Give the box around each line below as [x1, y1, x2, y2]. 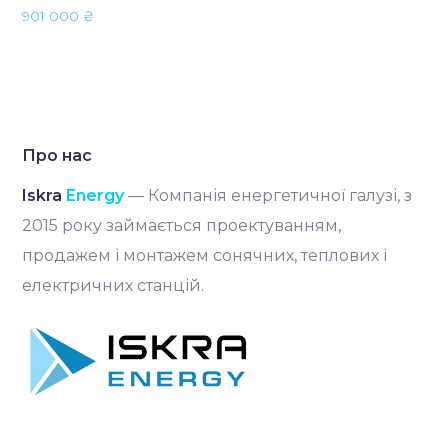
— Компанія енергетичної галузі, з [124, 186, 413, 206]
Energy [66, 186, 125, 206]
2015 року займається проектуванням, [22, 216, 342, 236]
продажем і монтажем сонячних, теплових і [22, 246, 388, 266]
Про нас [22, 146, 93, 166]
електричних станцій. [22, 276, 205, 296]
